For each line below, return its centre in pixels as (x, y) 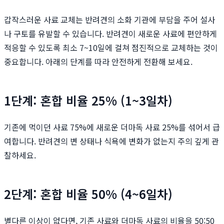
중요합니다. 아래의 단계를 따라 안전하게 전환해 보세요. (98, 62)
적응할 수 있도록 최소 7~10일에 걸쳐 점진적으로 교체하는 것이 (111, 48)
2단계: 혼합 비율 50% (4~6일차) (88, 194)
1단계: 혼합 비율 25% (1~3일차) (88, 100)
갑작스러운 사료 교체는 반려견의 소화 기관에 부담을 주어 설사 (109, 20)
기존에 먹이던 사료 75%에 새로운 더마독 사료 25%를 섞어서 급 (112, 127)
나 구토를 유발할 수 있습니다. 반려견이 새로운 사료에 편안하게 (110, 34)
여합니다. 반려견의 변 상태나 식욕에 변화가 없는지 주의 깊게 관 (111, 141)
